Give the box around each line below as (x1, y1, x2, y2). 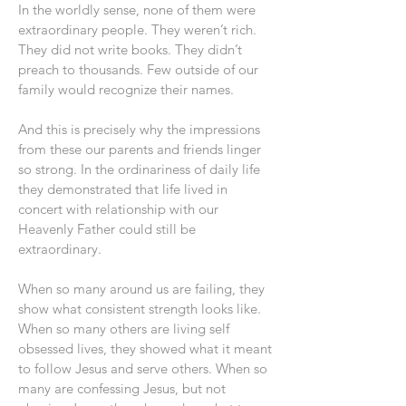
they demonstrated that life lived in (18, 180, 227, 198)
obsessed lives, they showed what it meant (18, 340, 272, 357)
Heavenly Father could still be (18, 220, 196, 237)
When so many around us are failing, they (18, 280, 265, 297)
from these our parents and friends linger (18, 140, 261, 158)
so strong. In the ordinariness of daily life (18, 160, 260, 178)
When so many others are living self (18, 320, 229, 337)
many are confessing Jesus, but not (18, 380, 226, 397)
